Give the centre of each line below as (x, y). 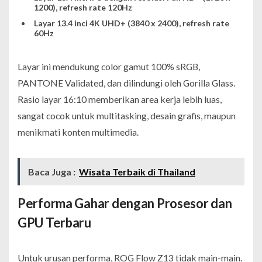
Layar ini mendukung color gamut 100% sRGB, (109, 66)
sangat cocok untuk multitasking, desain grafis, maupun (127, 115)
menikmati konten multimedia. (78, 132)
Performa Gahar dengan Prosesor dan (125, 203)
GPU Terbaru (54, 222)
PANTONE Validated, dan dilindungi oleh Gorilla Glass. (126, 82)
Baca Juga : (52, 171)
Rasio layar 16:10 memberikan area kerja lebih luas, (120, 99)
